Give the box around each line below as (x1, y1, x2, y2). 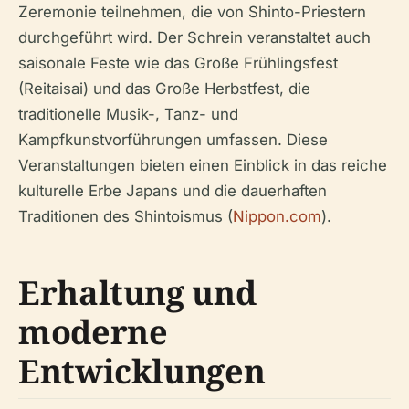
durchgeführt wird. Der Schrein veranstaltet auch (18, 27, 371, 47)
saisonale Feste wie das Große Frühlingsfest (18, 53, 338, 72)
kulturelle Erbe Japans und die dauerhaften (18, 181, 327, 200)
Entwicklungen (18, 348, 266, 393)
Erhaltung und (18, 269, 257, 315)
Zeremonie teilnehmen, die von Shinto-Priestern (18, 2, 366, 21)
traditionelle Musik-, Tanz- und (18, 104, 238, 123)
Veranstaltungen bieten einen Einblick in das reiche (18, 155, 387, 174)
